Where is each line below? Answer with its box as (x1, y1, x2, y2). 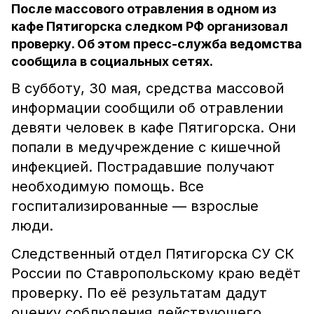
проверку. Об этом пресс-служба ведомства (11, 36, 302, 51)
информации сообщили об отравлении (11, 100, 283, 116)
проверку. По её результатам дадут (11, 285, 267, 301)
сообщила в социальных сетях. (11, 54, 213, 69)
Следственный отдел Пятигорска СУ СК (11, 245, 294, 262)
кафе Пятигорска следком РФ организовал (11, 19, 288, 34)
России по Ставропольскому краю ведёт (11, 265, 301, 282)
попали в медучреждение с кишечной (11, 139, 280, 156)
